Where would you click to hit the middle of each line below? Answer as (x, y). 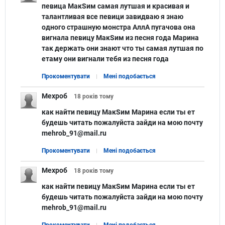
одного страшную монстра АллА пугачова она (119, 27)
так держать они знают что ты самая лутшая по (123, 48)
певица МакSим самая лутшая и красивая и (116, 6)
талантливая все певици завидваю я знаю (113, 16)
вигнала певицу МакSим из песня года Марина (120, 37)
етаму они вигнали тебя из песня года (105, 59)
